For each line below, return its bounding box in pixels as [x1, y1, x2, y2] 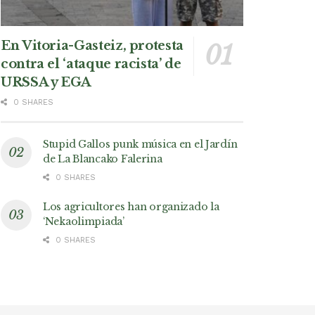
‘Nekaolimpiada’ [43, 215, 124, 229]
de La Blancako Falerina [43, 153, 162, 166]
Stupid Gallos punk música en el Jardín [43, 138, 238, 151]
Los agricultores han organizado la [43, 200, 219, 214]
